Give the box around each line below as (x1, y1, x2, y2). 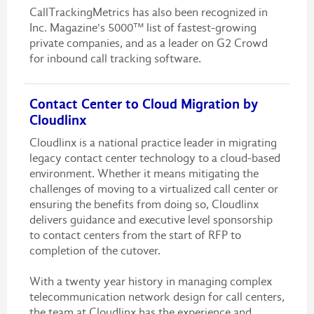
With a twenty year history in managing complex (29, 274, 272, 288)
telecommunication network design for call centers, (29, 289, 285, 303)
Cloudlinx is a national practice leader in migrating (29, 135, 277, 149)
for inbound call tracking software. (29, 51, 201, 65)
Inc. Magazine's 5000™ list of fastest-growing (29, 20, 257, 34)
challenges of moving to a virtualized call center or (29, 182, 278, 196)
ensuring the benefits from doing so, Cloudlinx (29, 197, 259, 211)
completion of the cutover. (29, 243, 161, 257)
